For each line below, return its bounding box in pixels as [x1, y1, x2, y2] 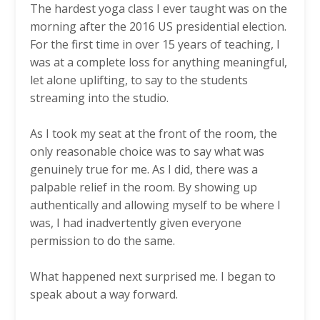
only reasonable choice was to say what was [30, 143, 264, 159]
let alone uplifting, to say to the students [30, 71, 248, 88]
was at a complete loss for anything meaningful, [30, 54, 287, 70]
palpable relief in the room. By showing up [30, 179, 257, 195]
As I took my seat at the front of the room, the [30, 125, 277, 141]
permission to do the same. [30, 232, 175, 249]
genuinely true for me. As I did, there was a [30, 161, 258, 177]
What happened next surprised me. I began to [30, 268, 276, 284]
